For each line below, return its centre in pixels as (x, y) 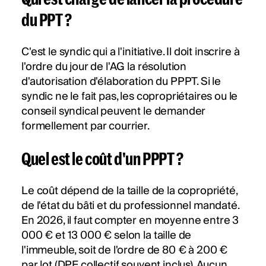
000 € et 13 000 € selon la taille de (107, 236)
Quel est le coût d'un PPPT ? (102, 159)
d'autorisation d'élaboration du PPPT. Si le (121, 82)
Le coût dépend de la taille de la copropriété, (129, 191)
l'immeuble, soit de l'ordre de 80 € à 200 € (125, 251)
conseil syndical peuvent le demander (114, 112)
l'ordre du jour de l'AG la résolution (104, 67)
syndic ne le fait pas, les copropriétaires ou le (130, 97)
